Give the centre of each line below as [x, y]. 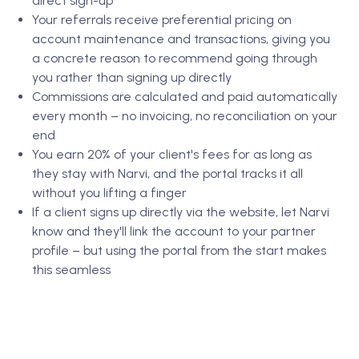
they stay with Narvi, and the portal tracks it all [167, 173]
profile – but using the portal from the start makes [179, 250]
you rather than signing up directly [132, 77]
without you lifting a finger [109, 193]
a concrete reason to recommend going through [175, 58]
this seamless [71, 270]
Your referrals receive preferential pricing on [162, 20]
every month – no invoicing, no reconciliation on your [185, 116]
